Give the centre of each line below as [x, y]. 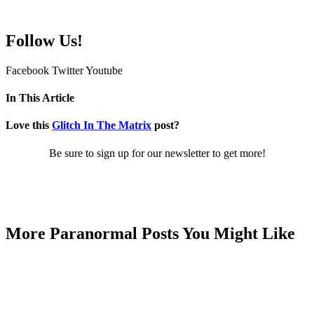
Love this [29, 125]
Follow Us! [44, 40]
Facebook [27, 70]
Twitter [68, 70]
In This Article [40, 98]
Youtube [104, 70]
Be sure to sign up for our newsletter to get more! [157, 153]
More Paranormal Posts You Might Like [150, 233]
